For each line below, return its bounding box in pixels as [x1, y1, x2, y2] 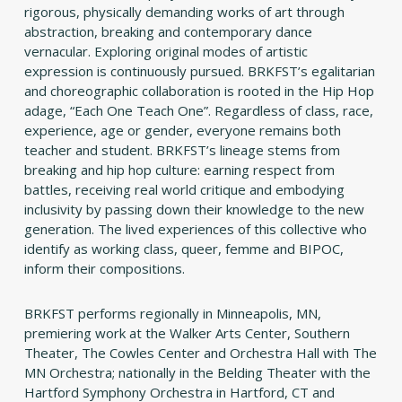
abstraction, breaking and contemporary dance [23, 22, 312, 41]
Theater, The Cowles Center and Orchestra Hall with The [23, 344, 377, 363]
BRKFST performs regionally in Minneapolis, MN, [23, 304, 321, 323]
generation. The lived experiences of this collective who [23, 220, 367, 239]
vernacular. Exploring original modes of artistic [23, 42, 308, 61]
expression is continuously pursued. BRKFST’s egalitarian [23, 62, 375, 81]
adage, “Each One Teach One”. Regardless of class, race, [23, 101, 373, 120]
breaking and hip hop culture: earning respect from [23, 161, 335, 179]
